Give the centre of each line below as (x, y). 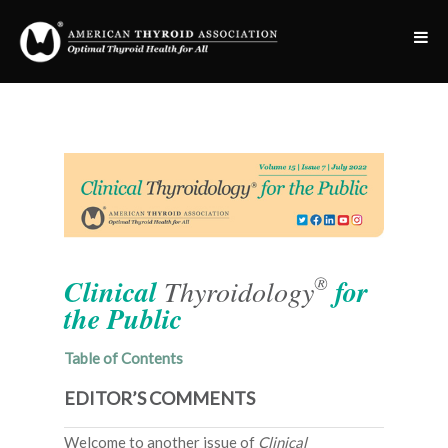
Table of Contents (123, 358)
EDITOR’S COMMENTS (159, 398)
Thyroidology (239, 291)
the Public (123, 319)
